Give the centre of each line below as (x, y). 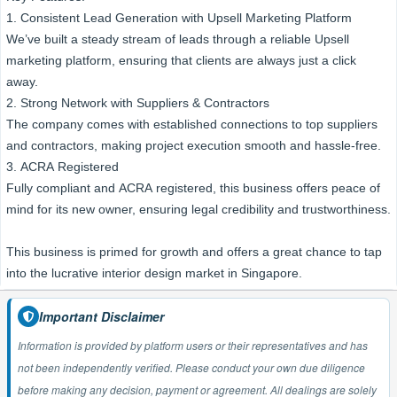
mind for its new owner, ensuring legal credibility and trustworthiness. (198, 209)
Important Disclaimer (101, 316)
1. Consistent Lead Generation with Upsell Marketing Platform (179, 18)
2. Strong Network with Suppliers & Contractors (138, 103)
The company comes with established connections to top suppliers (192, 124)
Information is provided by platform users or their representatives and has (135, 345)
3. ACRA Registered (62, 167)
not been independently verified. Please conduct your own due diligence (97, 367)
